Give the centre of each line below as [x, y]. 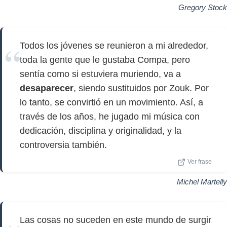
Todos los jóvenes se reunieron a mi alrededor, [114, 46]
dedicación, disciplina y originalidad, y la [101, 131]
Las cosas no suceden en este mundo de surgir [116, 220]
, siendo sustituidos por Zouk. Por [141, 88]
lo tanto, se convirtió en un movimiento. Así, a [111, 102]
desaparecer [47, 88]
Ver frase [200, 162]
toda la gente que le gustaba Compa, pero [105, 60]
